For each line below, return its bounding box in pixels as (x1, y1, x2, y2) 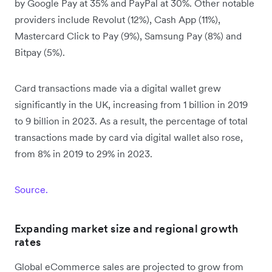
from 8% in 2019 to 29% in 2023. (15, 148, 152, 160)
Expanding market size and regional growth (15, 222, 239, 236)
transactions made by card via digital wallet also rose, (15, 131, 243, 144)
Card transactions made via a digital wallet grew (15, 82, 221, 95)
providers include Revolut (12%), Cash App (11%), (15, 13, 220, 26)
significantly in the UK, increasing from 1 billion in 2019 (15, 98, 248, 111)
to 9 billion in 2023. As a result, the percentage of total (15, 115, 248, 127)
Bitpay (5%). (15, 46, 65, 59)
